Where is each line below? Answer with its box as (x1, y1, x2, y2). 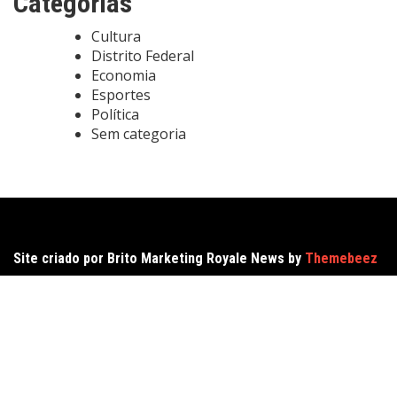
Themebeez (305, 249, 378, 267)
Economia (91, 65, 156, 85)
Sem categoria (91, 123, 186, 144)
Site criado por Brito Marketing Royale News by (13, 249, 305, 267)
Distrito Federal (91, 45, 194, 66)
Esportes (91, 84, 151, 105)
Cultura (91, 26, 141, 46)
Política (91, 104, 139, 124)
